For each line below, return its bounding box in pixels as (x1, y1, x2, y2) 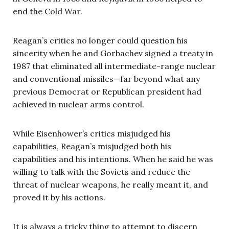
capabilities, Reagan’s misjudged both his (13, 141, 171, 151)
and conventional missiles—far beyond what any (13, 73, 200, 84)
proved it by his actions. (13, 192, 105, 202)
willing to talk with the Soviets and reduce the (13, 166, 190, 177)
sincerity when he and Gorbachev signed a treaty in (13, 48, 213, 58)
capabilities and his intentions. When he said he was (13, 153, 213, 164)
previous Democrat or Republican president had (13, 86, 201, 97)
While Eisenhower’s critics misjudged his (13, 128, 171, 139)
